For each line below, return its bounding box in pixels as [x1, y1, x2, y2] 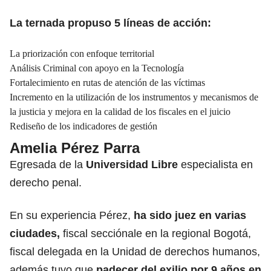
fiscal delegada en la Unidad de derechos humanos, [10, 245, 260, 258]
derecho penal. [10, 176, 82, 189]
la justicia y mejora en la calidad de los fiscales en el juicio [10, 106, 230, 117]
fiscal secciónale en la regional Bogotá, [63, 227, 251, 240]
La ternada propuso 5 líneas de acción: [10, 16, 211, 29]
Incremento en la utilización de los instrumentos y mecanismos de [10, 91, 258, 102]
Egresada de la [10, 158, 86, 171]
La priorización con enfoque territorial [10, 48, 154, 59]
